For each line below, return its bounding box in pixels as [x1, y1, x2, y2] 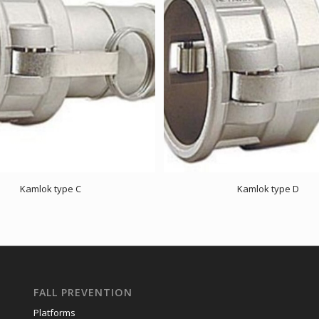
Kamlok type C [20, 182, 82, 195]
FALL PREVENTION [33, 286, 132, 300]
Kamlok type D [237, 182, 300, 195]
